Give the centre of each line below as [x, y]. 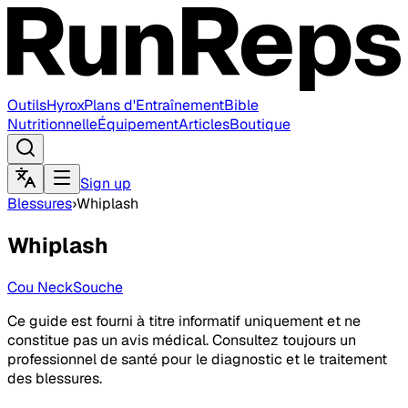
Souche [98, 288]
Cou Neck [40, 288]
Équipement [138, 125]
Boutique [260, 125]
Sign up [106, 184]
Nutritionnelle [52, 125]
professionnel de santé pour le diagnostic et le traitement [197, 360]
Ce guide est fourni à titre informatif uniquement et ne [184, 321]
